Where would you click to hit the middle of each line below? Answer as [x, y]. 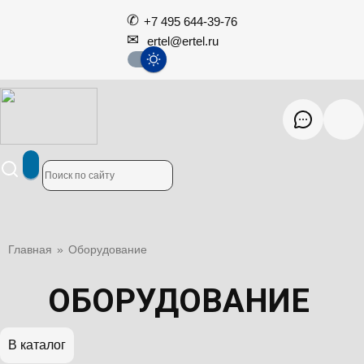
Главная [30, 249]
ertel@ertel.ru [182, 41]
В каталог [37, 345]
